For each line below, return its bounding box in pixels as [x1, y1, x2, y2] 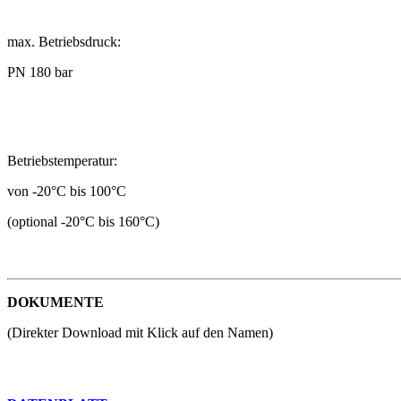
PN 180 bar [7, 64, 73, 80]
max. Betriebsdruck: [7, 34, 121, 49]
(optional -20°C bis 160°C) [7, 214, 159, 229]
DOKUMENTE [7, 294, 104, 310]
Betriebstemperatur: [7, 153, 117, 168]
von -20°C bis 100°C [7, 183, 126, 199]
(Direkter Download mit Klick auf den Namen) [7, 325, 273, 340]
